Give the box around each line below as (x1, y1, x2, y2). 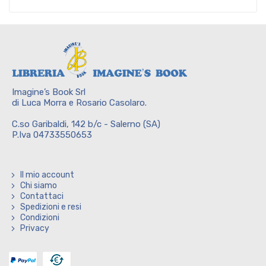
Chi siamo (20, 180, 57, 191)
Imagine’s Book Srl (12, 87, 85, 97)
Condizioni (20, 213, 59, 223)
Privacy (20, 223, 49, 233)
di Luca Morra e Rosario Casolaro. (12, 97, 147, 108)
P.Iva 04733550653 (12, 129, 92, 140)
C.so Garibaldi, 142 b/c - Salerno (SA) (12, 119, 160, 129)
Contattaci (20, 191, 64, 201)
